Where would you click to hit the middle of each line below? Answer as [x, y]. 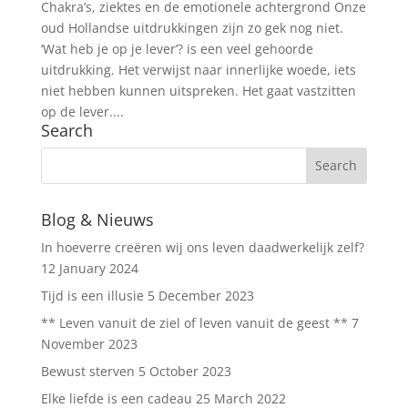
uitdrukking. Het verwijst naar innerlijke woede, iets [198, 69]
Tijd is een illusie [92, 295]
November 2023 [89, 343]
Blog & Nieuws [97, 219]
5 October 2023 [184, 371]
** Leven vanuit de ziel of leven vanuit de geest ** [194, 322]
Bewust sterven [87, 371]
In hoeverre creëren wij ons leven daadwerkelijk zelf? [202, 247]
